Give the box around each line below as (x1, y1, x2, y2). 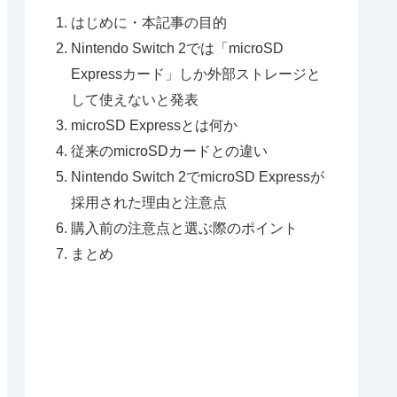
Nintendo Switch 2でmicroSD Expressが (71, 168, 325, 185)
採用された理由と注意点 (71, 194, 228, 211)
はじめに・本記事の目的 (71, 14, 228, 31)
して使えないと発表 (71, 91, 199, 108)
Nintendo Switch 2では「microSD (71, 40, 284, 57)
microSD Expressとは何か (71, 117, 238, 134)
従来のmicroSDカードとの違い (71, 143, 269, 160)
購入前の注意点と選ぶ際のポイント (71, 220, 299, 237)
